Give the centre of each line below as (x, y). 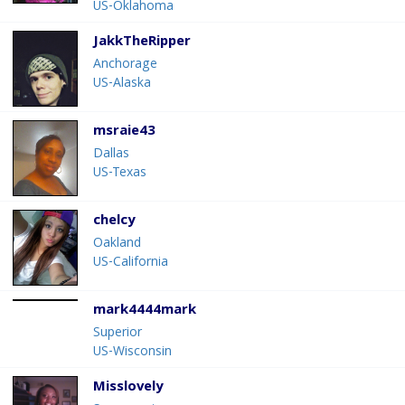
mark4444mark (145, 311)
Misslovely (128, 388)
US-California (131, 264)
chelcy (114, 222)
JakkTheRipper (142, 43)
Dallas (111, 155)
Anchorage (125, 66)
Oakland (117, 245)
